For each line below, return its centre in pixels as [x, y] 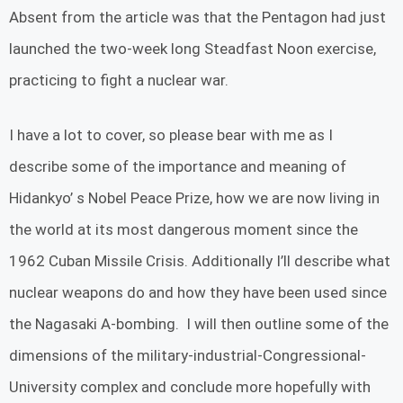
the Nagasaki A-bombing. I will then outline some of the [199, 323]
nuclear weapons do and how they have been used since [198, 292]
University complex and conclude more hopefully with [190, 386]
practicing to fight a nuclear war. [119, 81]
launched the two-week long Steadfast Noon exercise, [193, 49]
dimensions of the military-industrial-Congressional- [188, 355]
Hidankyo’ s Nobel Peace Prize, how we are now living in [194, 197]
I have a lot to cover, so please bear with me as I [171, 134]
